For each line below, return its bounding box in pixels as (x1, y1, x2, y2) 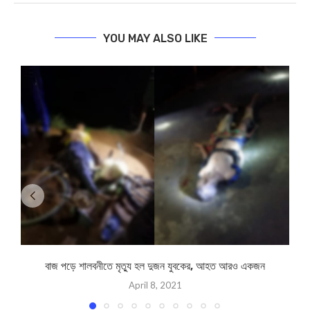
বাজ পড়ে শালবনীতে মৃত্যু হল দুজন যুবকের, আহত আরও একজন (45, 259, 265, 273)
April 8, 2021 (128, 279, 182, 291)
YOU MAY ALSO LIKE (102, 31, 208, 45)
